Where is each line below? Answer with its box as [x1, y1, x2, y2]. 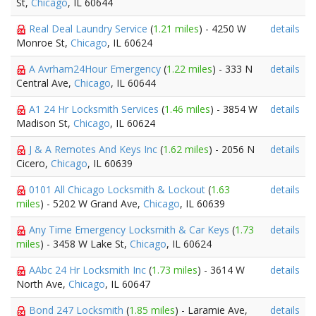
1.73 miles [152, 263, 197, 276]
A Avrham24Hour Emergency [29, 62, 164, 75]
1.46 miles [164, 102, 210, 116]
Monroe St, [16, 36, 71, 49]
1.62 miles [163, 142, 209, 156]
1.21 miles [153, 22, 199, 35]
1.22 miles [166, 62, 212, 75]
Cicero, [16, 157, 51, 170]
